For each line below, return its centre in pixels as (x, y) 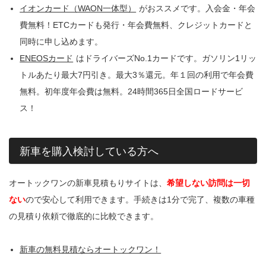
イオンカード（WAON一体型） (78, 8)
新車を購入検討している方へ (89, 151)
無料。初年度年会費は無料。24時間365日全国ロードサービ (132, 91)
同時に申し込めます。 (61, 41)
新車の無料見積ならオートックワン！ (91, 250)
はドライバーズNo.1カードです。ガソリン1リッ (167, 58)
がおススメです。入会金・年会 (197, 8)
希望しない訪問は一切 (208, 183)
